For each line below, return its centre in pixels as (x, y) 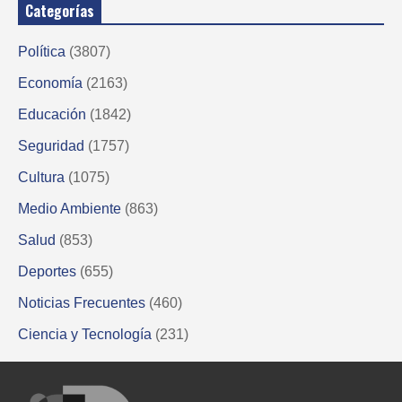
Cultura (41, 177)
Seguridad (51, 145)
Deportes (47, 271)
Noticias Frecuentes (82, 302)
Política (42, 51)
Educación (52, 114)
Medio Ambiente (70, 208)
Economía (50, 83)
